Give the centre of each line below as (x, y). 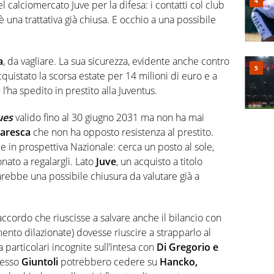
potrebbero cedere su (109, 261)
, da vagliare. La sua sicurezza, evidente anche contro (116, 61)
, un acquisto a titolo (159, 161)
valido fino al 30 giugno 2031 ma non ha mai (109, 117)
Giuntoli (40, 261)
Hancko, (179, 261)
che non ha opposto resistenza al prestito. (122, 132)
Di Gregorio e (187, 247)
